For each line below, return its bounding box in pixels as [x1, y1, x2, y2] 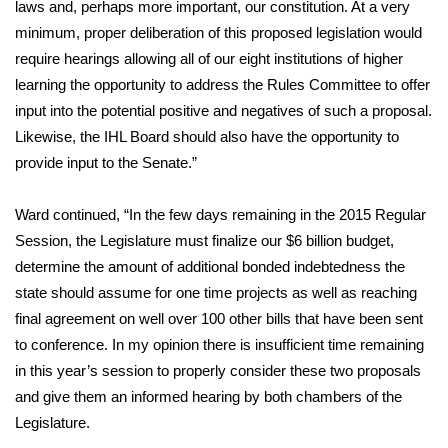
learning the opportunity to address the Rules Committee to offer [15, 76, 430, 93]
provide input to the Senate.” [15, 154, 197, 171]
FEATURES [20, 245, 98, 267]
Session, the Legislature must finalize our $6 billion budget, [15, 232, 394, 249]
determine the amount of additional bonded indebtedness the [15, 258, 405, 275]
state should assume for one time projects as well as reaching [15, 284, 417, 301]
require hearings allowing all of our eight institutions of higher [15, 50, 403, 67]
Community [20, 294, 106, 316]
